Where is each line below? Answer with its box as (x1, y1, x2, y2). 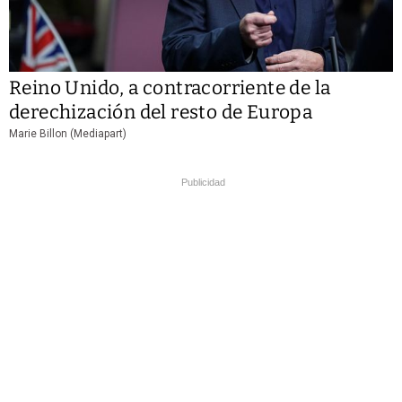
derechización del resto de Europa (9, 100, 313, 124)
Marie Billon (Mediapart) (9, 127, 127, 140)
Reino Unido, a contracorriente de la (9, 75, 331, 100)
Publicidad (181, 176, 225, 188)
